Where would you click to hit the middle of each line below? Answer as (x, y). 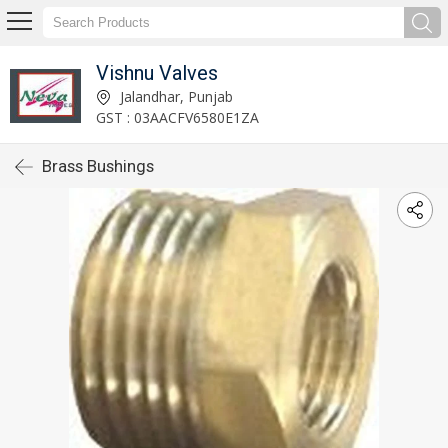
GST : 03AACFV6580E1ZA (178, 117)
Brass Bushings (98, 166)
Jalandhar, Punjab (175, 96)
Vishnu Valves (157, 72)
